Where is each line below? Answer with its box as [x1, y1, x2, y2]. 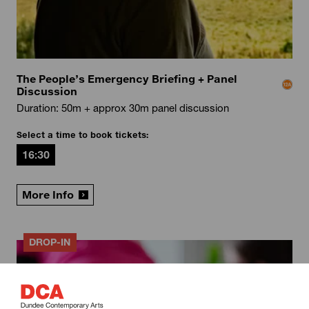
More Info [21, 188, 74, 201]
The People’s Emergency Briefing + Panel [16, 72, 237, 85]
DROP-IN [29, 238, 71, 248]
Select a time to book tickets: [16, 129, 148, 140]
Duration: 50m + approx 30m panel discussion [16, 101, 229, 114]
